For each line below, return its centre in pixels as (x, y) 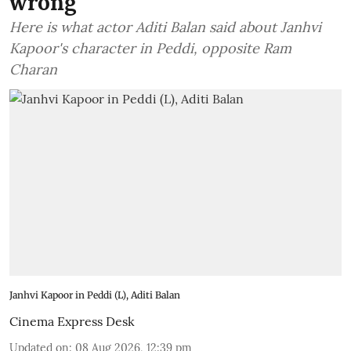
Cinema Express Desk (72, 322)
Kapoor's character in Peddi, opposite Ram (150, 48)
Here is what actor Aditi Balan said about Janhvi (165, 27)
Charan (33, 69)
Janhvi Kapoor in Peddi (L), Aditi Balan (95, 295)
